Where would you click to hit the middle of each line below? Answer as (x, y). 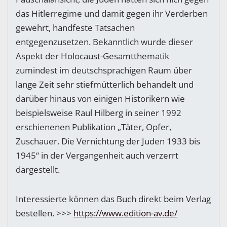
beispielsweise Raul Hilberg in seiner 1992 (99, 113)
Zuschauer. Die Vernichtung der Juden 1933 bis (108, 141)
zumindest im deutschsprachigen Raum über (104, 70)
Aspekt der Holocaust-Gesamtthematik (92, 56)
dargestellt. (38, 170)
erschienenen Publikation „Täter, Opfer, (93, 127)
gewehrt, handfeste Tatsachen (75, 28)
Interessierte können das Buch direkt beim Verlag (113, 199)
